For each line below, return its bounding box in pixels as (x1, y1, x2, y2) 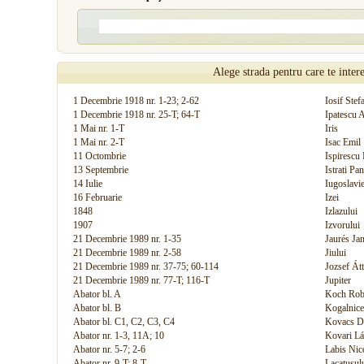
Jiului (325, 247, 346, 258)
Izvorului (325, 219, 360, 231)
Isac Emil (325, 136, 361, 148)
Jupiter (325, 275, 351, 286)
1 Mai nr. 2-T (73, 136, 124, 148)
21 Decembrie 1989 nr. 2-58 (73, 247, 181, 258)
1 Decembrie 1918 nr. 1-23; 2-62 (73, 95, 199, 106)
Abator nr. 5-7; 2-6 (73, 344, 145, 355)
